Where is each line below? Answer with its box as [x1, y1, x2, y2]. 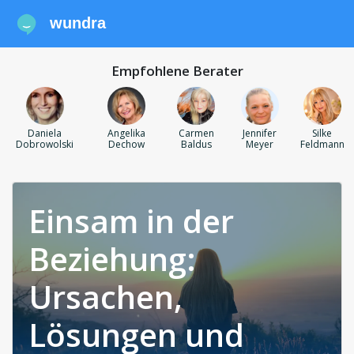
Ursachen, [28, 275, 183, 319]
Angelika [107, 126, 146, 140]
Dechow [108, 137, 145, 151]
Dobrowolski [16, 137, 74, 151]
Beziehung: [28, 237, 196, 281]
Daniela [28, 126, 62, 140]
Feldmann [299, 137, 345, 151]
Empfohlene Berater [111, 62, 243, 80]
